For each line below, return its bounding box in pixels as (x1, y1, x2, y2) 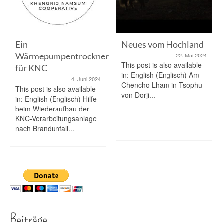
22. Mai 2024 (176, 51, 207, 59)
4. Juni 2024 (71, 74, 101, 83)
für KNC (15, 62, 47, 73)
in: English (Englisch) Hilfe (15, 93, 97, 104)
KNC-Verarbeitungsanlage (15, 113, 97, 123)
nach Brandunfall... (15, 123, 74, 133)
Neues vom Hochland (121, 38, 204, 50)
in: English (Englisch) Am (121, 69, 199, 80)
